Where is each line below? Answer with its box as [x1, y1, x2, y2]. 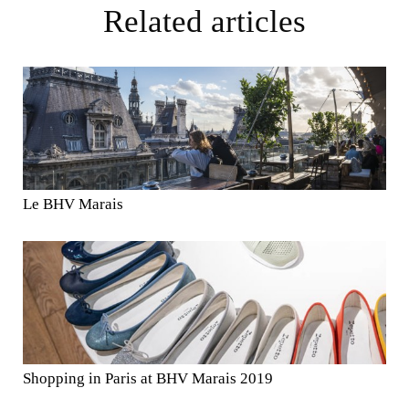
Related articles [124, 3, 306, 39]
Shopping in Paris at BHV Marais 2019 [31, 369, 273, 387]
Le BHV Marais [32, 194, 123, 213]
